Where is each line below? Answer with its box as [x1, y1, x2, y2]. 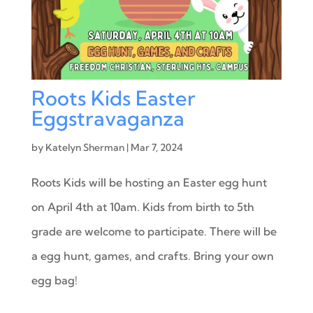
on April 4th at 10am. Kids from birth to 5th [31, 199, 254, 214]
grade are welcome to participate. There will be [31, 224, 277, 238]
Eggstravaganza [31, 105, 184, 131]
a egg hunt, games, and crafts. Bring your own [31, 248, 274, 263]
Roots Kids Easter [31, 85, 196, 110]
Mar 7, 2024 [130, 140, 183, 154]
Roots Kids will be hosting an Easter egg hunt [31, 175, 267, 189]
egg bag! [31, 272, 78, 287]
